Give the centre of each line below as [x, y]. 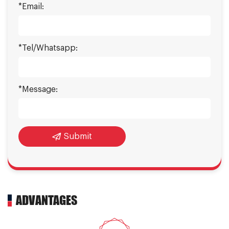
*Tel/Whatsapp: [48, 48]
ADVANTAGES [47, 200]
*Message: [38, 90]
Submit [78, 137]
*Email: [31, 7]
